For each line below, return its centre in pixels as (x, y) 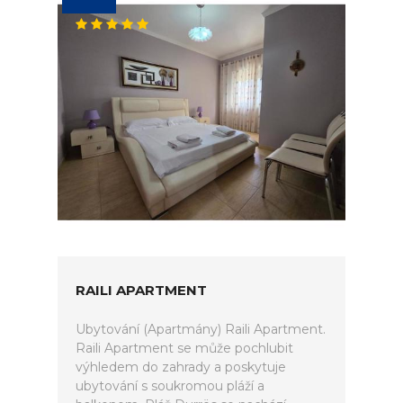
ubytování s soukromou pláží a (170, 386)
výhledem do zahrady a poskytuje (181, 367)
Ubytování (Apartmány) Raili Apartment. (201, 329)
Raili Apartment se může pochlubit (184, 348)
